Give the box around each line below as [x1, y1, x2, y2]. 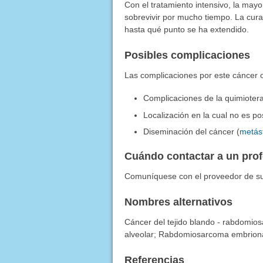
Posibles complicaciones [124, 49, 250, 61]
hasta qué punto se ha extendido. [124, 24, 249, 34]
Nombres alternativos [124, 196, 232, 208]
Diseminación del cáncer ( [143, 127, 240, 137]
